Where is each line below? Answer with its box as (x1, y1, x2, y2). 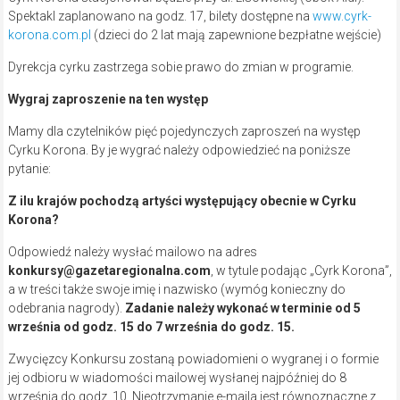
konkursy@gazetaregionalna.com (7, 263, 211, 279)
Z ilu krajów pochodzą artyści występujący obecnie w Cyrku (7, 194, 356, 209)
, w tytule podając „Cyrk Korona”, (210, 263, 392, 279)
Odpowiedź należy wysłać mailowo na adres (7, 245, 257, 260)
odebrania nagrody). (7, 301, 125, 316)
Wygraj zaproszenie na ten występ (7, 92, 208, 107)
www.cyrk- (312, 9, 371, 24)
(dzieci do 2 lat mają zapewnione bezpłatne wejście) (90, 28, 381, 43)
